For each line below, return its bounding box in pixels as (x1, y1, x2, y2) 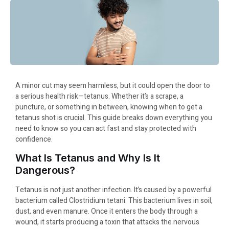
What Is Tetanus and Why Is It (15, 151, 160, 164)
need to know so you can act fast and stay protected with (15, 123, 196, 134)
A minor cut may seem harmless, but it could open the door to (15, 80, 210, 91)
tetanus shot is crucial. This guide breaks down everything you (15, 112, 212, 123)
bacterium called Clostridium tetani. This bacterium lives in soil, (15, 195, 213, 206)
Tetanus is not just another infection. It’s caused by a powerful (15, 184, 212, 195)
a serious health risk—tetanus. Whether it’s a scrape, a (15, 90, 184, 102)
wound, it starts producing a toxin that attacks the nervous (15, 216, 199, 227)
